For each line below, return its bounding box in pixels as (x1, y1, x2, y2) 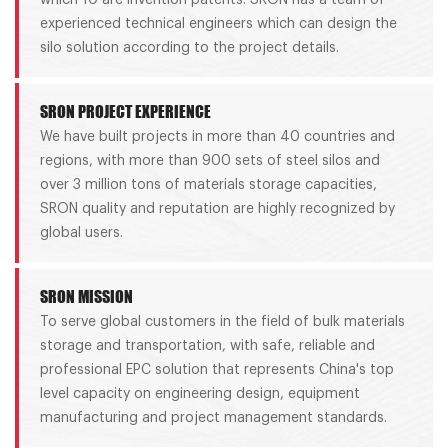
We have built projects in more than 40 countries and (39, 129, 395, 144)
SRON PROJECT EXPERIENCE (39, 100, 211, 121)
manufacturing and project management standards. (39, 410, 387, 425)
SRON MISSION (39, 285, 133, 306)
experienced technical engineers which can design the (39, 16, 397, 31)
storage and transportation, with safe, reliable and (39, 338, 375, 353)
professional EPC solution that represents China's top (39, 362, 394, 377)
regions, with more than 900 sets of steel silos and (39, 153, 380, 168)
